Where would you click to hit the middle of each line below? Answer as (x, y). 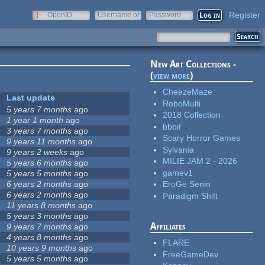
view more (172, 76)
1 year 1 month (35, 120)
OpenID (60, 15)
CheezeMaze (188, 92)
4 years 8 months (39, 237)
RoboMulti (182, 103)
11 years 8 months (41, 206)
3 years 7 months (39, 131)
